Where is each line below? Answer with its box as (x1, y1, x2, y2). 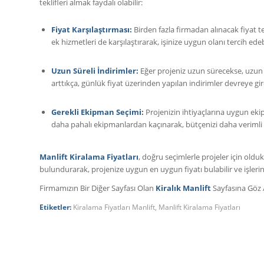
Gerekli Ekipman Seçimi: (51, 106, 144, 117)
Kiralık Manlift (156, 182, 211, 193)
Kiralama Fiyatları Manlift (73, 202, 155, 212)
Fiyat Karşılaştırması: (51, 24, 132, 35)
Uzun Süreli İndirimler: (51, 65, 138, 76)
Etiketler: (39, 202, 71, 212)
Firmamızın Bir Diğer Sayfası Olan (39, 182, 156, 193)
